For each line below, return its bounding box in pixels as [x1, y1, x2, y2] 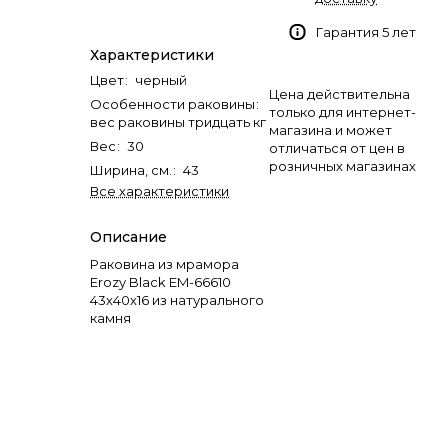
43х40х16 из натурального [90, 292, 264, 308]
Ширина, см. [90, 162, 172, 178]
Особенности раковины [90, 96, 255, 112]
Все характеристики [90, 183, 229, 199]
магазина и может [269, 122, 392, 138]
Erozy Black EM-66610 [90, 274, 231, 290]
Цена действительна [269, 86, 410, 102]
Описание [90, 228, 167, 246]
